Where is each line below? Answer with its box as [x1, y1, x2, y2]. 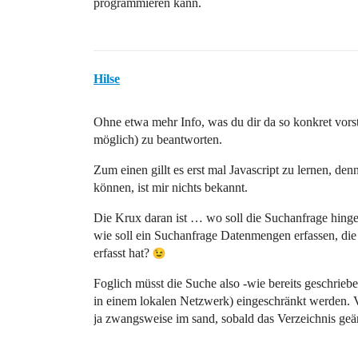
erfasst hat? [93, 246, 153, 260]
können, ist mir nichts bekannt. [93, 181, 248, 194]
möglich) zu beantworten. [93, 133, 222, 146]
